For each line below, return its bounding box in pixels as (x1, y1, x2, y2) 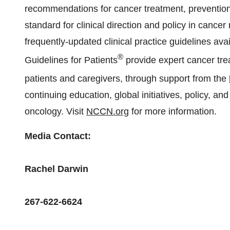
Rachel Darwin (25, 164, 88, 174)
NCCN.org (86, 106, 129, 117)
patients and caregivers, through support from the (25, 73, 229, 84)
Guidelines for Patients (25, 55, 118, 65)
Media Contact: (25, 131, 91, 141)
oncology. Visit (25, 106, 86, 117)
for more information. (129, 106, 217, 117)
